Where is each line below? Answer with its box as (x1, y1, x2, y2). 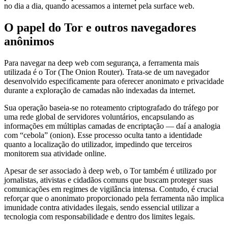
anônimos (4, 35, 54, 48)
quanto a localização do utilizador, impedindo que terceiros (4, 140, 192, 149)
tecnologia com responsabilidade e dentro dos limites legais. (4, 212, 195, 221)
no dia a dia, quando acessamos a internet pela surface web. (4, 2, 194, 11)
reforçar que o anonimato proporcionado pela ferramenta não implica (4, 194, 224, 203)
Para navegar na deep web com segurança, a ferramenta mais (4, 59, 199, 68)
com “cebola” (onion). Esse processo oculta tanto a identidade (4, 131, 202, 140)
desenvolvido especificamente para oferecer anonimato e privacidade (4, 77, 224, 86)
